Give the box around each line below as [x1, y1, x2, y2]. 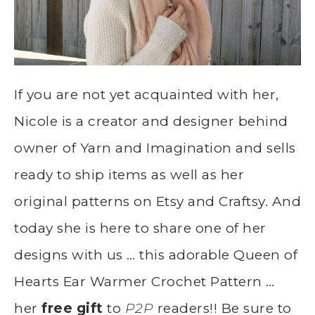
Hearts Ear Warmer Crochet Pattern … [14, 273, 275, 290]
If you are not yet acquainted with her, [14, 86, 279, 103]
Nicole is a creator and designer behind [14, 112, 288, 129]
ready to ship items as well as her [14, 166, 244, 183]
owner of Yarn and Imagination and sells [14, 139, 296, 156]
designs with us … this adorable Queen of [14, 246, 297, 263]
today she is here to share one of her [14, 219, 266, 236]
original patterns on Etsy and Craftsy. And [14, 193, 301, 210]
